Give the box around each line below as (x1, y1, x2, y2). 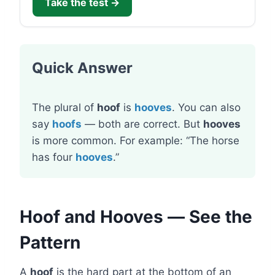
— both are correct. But (82, 118, 203, 130)
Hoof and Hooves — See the (20, 206, 252, 227)
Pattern (20, 232, 80, 253)
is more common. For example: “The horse (32, 134, 239, 147)
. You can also (172, 101, 241, 114)
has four (32, 151, 76, 163)
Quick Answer (32, 59, 133, 77)
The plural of (32, 101, 97, 114)
